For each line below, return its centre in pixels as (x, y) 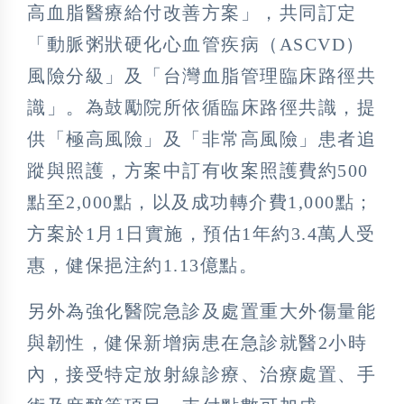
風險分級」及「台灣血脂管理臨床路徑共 (202, 75)
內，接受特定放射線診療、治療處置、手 (202, 374)
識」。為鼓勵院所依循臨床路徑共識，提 (202, 107)
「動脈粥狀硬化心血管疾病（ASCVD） (196, 44)
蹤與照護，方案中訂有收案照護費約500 (198, 170)
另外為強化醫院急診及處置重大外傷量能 (202, 311)
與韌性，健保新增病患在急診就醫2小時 (197, 342)
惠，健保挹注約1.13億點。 (142, 265)
